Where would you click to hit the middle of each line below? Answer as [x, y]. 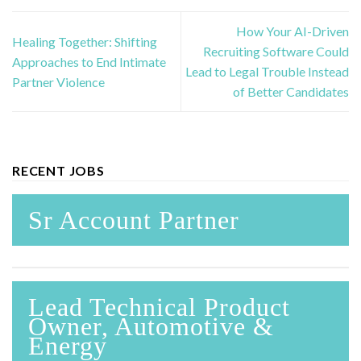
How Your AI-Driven [293, 31]
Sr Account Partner [134, 220]
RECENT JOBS [58, 170]
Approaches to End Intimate [89, 61]
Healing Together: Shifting [85, 41]
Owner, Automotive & [151, 326]
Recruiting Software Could [276, 52]
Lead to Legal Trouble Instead [267, 72]
